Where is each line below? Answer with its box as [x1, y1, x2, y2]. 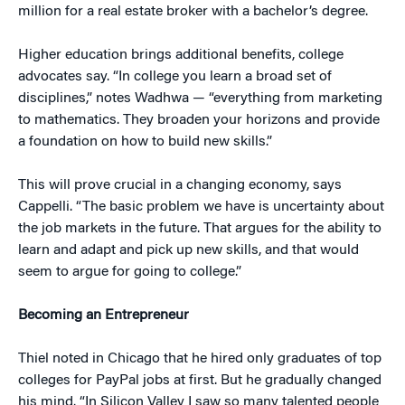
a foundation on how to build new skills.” [18, 135, 272, 149]
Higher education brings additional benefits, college [18, 48, 344, 62]
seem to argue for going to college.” [18, 265, 241, 279]
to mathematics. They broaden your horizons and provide [18, 113, 380, 127]
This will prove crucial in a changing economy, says [18, 178, 342, 193]
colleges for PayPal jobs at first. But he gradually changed [18, 373, 381, 388]
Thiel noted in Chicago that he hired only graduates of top [18, 352, 381, 366]
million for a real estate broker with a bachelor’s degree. [18, 5, 368, 19]
